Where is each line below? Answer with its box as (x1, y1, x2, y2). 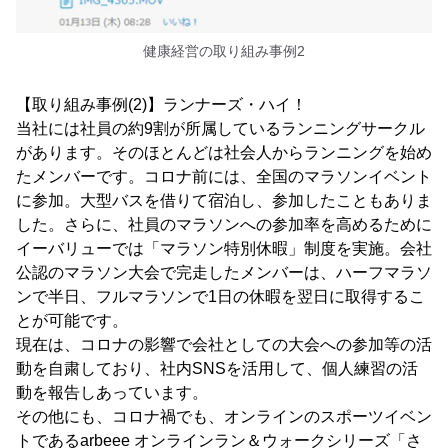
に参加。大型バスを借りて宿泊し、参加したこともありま (16, 191, 432, 209)
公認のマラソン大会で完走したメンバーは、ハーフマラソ (16, 263, 432, 281)
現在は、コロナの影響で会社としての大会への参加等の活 (16, 335, 432, 353)
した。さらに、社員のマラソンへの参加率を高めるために (16, 215, 432, 233)
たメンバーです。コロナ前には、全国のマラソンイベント (16, 167, 432, 185)
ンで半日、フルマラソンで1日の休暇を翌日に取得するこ (16, 287, 425, 305)
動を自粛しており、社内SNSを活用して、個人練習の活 (16, 359, 418, 377)
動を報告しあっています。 (16, 383, 208, 401)
